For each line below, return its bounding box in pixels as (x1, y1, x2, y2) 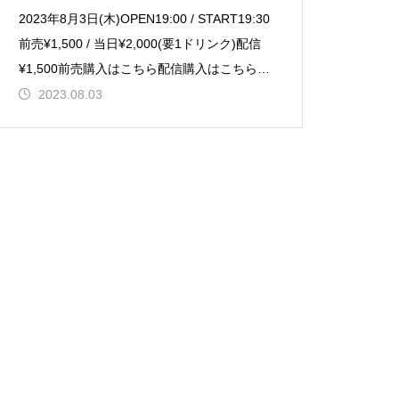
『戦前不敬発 (19, 86, 94, 101)
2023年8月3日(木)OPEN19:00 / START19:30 (19, 12, 271, 26)
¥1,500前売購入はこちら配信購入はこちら (19, 61, 258, 76)
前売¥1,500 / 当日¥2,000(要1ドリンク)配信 (19, 37, 262, 51)
